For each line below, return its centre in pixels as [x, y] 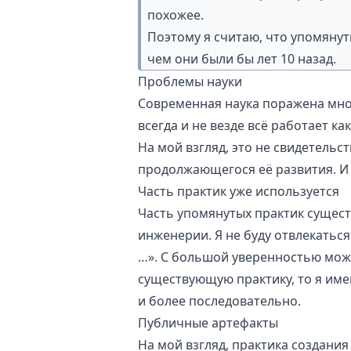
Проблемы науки [190, 81]
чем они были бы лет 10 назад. [242, 59]
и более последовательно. [219, 301]
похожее [174, 15]
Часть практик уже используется [239, 191]
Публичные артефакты [208, 323]
